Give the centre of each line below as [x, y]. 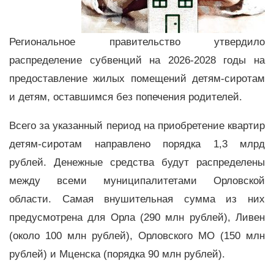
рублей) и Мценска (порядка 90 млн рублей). [117, 254]
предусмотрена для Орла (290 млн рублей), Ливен [137, 217]
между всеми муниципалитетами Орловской [137, 180]
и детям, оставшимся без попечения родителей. [127, 97]
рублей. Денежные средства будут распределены [137, 162]
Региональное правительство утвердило [137, 42]
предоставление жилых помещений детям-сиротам [137, 78]
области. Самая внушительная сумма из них [137, 199]
